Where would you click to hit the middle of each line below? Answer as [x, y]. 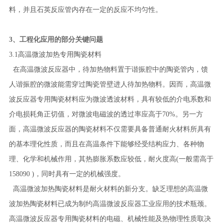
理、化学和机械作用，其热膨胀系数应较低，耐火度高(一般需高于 [111, 159]
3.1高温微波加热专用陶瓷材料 [55, 55]
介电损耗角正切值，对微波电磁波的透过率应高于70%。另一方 [106, 114]
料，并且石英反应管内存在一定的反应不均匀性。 [85, 10]
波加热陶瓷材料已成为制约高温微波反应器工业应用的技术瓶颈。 [110, 204]
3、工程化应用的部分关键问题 [56, 40]
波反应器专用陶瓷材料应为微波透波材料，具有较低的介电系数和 [110, 99]
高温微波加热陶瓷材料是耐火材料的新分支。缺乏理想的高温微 [108, 189]
